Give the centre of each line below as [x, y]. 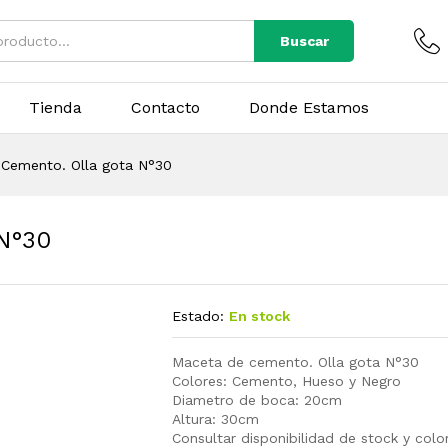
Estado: [198, 316]
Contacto [165, 107]
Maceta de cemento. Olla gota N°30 [296, 362]
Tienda [55, 107]
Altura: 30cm [216, 419]
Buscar [304, 41]
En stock [260, 316]
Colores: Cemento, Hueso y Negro [287, 381]
